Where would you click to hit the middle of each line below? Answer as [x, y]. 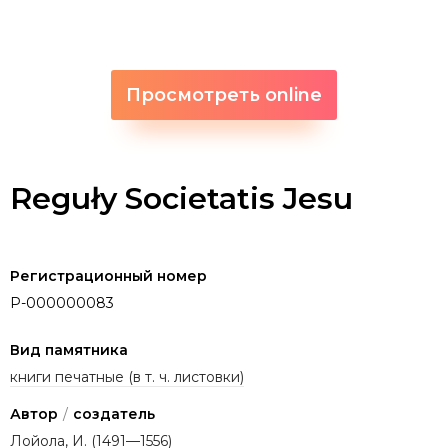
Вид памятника [69, 349]
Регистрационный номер [108, 275]
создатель [114, 413]
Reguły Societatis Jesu [181, 198]
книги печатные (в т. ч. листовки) [127, 376]
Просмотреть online [224, 94]
